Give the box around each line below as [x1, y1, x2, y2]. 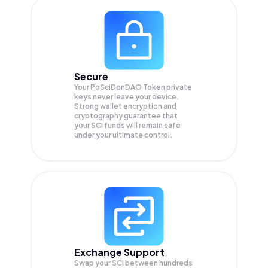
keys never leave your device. [74, 92, 179, 101]
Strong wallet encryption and [74, 101, 176, 111]
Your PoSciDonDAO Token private [74, 82, 192, 92]
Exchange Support [74, 246, 165, 258]
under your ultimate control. [74, 130, 173, 139]
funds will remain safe [104, 120, 181, 130]
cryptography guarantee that [74, 111, 178, 120]
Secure [74, 69, 108, 83]
